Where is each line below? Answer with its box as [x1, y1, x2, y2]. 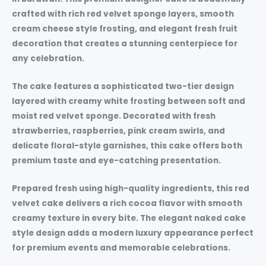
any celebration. [12, 53, 84, 65]
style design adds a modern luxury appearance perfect [12, 227, 254, 239]
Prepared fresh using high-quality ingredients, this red [12, 183, 249, 195]
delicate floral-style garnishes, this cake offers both [12, 140, 242, 152]
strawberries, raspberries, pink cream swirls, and [12, 125, 225, 137]
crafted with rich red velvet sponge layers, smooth [12, 8, 234, 20]
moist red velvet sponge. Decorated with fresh [12, 110, 216, 122]
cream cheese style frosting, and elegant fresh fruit [12, 23, 237, 35]
